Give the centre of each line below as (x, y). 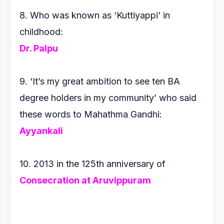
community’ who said (152, 98)
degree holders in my (64, 98)
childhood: (44, 32)
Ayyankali (41, 131)
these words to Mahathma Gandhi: (91, 114)
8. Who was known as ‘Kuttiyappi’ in (95, 15)
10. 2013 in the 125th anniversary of (95, 164)
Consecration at (56, 180)
